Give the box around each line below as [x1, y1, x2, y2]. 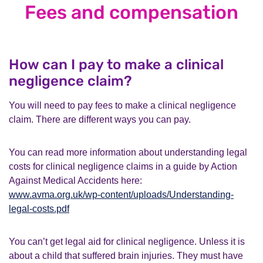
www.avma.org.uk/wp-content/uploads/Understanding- [9, 189, 234, 200]
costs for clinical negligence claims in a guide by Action [9, 161, 237, 171]
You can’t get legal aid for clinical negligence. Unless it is [9, 236, 245, 247]
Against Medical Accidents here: [9, 175, 142, 186]
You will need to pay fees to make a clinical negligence [9, 100, 236, 110]
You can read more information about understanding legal [9, 147, 247, 157]
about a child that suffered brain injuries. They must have [9, 250, 243, 261]
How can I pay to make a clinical [9, 56, 224, 73]
